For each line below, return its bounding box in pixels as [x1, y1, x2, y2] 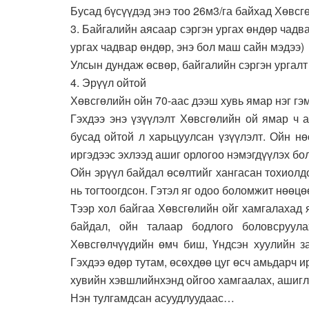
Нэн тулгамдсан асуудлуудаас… [70, 290, 235, 306]
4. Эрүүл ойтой [70, 74, 146, 91]
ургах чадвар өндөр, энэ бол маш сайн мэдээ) [70, 39, 304, 55]
